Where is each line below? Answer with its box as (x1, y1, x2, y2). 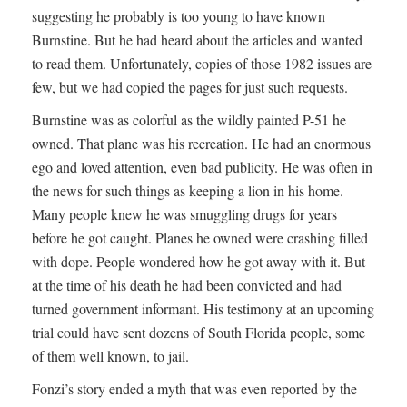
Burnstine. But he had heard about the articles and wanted (32, 30, 362, 50)
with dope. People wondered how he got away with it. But (32, 252, 365, 272)
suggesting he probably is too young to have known (32, 6, 325, 26)
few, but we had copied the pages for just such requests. (32, 77, 348, 97)
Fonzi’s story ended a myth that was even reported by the (32, 379, 357, 399)
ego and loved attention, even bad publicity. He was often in (32, 157, 372, 177)
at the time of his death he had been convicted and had (32, 275, 342, 295)
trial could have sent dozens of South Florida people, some (32, 323, 365, 342)
